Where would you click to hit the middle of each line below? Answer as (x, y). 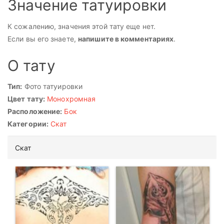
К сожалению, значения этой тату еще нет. (81, 26)
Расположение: (35, 111)
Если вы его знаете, (43, 38)
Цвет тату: (26, 99)
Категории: (28, 124)
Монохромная (71, 99)
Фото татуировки (52, 86)
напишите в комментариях (126, 38)
